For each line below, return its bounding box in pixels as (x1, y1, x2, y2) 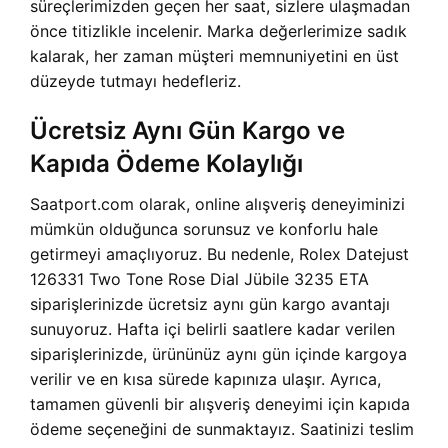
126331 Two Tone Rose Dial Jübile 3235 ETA (30, 269, 369, 290)
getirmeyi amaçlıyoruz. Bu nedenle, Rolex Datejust (30, 244, 409, 265)
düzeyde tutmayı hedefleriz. (30, 71, 241, 92)
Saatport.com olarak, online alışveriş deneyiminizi (30, 194, 405, 215)
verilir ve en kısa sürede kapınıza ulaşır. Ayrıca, (30, 369, 381, 390)
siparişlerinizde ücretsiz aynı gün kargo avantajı (30, 294, 390, 315)
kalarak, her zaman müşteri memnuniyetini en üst (30, 46, 399, 67)
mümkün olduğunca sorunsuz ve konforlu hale (30, 219, 378, 240)
